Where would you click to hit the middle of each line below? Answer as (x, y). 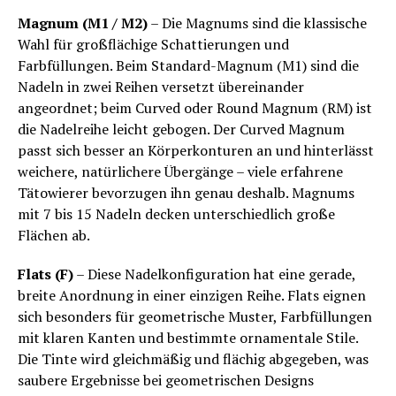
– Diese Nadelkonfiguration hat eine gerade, (214, 274)
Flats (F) (46, 274)
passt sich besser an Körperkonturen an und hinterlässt (196, 151)
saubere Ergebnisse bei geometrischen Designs (166, 381)
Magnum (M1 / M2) (83, 23)
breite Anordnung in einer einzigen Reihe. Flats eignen (192, 296)
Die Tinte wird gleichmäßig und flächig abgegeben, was (193, 359)
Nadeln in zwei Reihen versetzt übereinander (161, 87)
